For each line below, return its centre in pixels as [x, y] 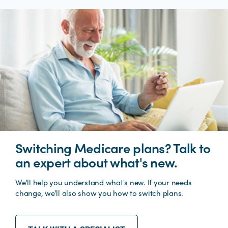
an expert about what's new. [96, 162]
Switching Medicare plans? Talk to [113, 148]
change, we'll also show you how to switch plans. [99, 193]
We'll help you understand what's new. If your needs [104, 182]
